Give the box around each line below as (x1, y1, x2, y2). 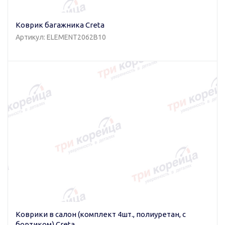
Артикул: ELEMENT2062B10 (16, 33, 106, 41)
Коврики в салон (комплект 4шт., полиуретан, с (16, 210, 186, 219)
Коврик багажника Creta (16, 20, 104, 29)
